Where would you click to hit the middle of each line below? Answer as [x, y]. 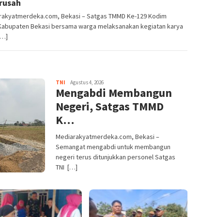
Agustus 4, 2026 [87, 83]
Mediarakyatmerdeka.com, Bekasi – [108, 137]
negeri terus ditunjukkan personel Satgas [116, 157]
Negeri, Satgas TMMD [110, 107]
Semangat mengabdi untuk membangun [113, 147]
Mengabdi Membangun [114, 93]
